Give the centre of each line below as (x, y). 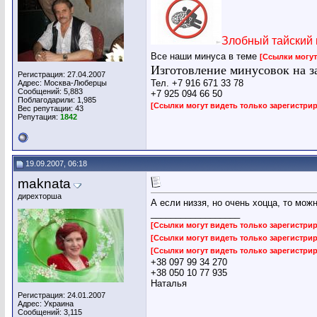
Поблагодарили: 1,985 (57, 100)
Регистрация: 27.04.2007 (62, 74)
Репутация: (39, 117)
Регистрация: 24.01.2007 (62, 295)
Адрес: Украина (46, 304)
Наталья (169, 284)
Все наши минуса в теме (205, 57)
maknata (44, 184)
